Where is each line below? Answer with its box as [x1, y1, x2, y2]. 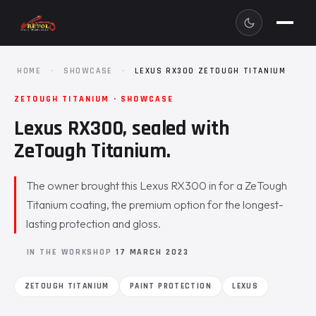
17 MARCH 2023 [115, 246, 189, 257]
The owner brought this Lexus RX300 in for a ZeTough [26, 178, 288, 193]
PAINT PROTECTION [129, 280, 212, 291]
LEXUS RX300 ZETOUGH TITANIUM [135, 66, 286, 76]
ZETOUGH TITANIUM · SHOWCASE [14, 94, 174, 104]
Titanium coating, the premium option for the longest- [26, 197, 284, 212]
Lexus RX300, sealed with [14, 115, 229, 142]
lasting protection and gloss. [26, 217, 162, 231]
